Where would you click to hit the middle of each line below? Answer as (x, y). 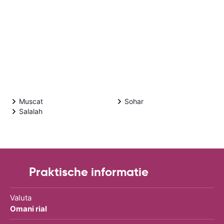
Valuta (21, 197)
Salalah (31, 111)
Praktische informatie (89, 172)
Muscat (31, 101)
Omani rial (28, 208)
